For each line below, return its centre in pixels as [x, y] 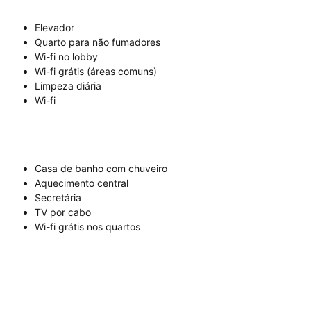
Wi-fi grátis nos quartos [87, 227]
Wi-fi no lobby [66, 57]
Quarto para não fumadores [98, 42]
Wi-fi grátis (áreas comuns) [96, 72]
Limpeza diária [68, 86]
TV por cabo [63, 212]
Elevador [54, 28]
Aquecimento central [82, 183]
